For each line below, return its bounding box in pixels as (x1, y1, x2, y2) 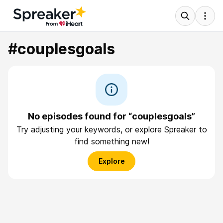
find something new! (74, 136, 149, 146)
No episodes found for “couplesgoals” (28, 111, 195, 121)
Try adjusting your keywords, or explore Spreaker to (16, 124, 207, 134)
